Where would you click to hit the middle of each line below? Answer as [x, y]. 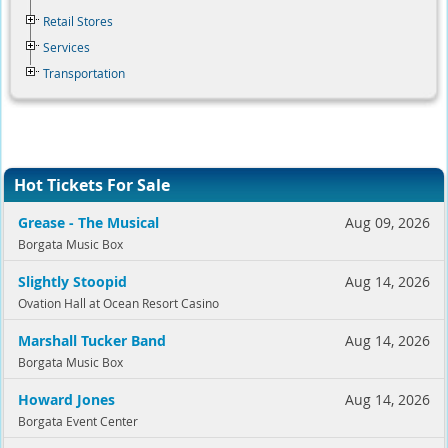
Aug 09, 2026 [388, 222]
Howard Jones [66, 399]
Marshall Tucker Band [91, 340]
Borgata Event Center [77, 421]
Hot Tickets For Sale [92, 185]
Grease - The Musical [88, 222]
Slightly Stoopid [72, 281]
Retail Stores [78, 21]
